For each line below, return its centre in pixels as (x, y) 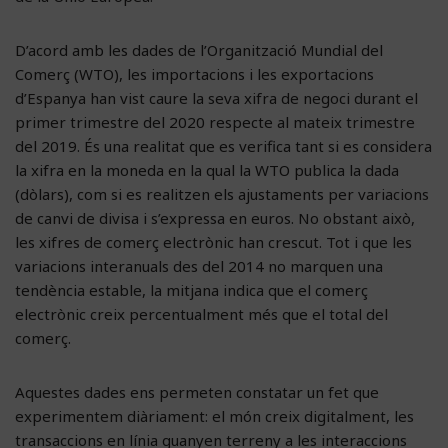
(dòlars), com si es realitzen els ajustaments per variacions (222, 193)
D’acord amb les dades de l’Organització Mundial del (199, 49)
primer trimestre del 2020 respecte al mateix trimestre (215, 121)
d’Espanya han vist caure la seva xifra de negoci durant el (216, 97)
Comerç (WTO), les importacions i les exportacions (194, 73)
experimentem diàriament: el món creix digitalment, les (214, 415)
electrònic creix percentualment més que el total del (201, 313)
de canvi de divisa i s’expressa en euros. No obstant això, (215, 217)
